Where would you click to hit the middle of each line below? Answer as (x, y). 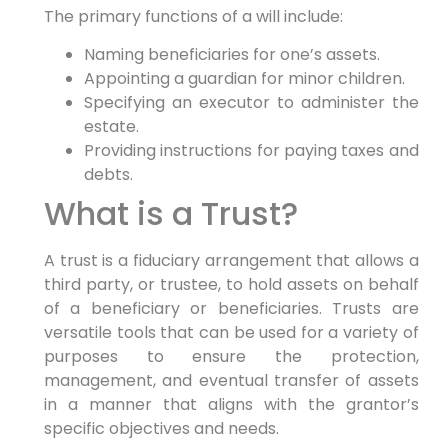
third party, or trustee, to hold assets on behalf (231, 285)
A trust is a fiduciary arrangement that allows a (231, 261)
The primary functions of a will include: (193, 16)
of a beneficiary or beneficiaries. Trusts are (231, 309)
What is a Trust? (170, 214)
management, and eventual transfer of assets (231, 381)
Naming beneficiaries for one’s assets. (231, 55)
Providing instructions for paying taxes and (251, 151)
